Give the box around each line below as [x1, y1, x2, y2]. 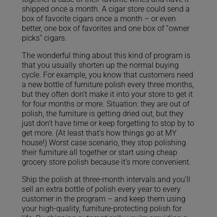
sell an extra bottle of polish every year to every [21, 185, 181, 194]
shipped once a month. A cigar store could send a [21, 4, 190, 14]
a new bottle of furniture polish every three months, [21, 80, 194, 89]
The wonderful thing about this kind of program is [21, 51, 190, 60]
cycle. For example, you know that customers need [21, 70, 193, 79]
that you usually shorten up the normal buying [21, 61, 179, 70]
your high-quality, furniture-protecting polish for [21, 204, 182, 213]
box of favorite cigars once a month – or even [21, 14, 176, 23]
